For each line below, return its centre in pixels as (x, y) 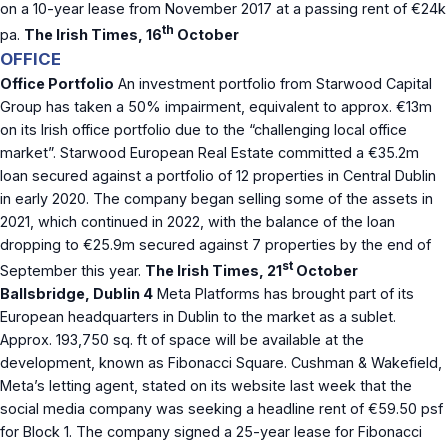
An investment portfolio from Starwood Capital (273, 83)
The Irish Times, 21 (213, 270)
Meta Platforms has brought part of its (283, 293)
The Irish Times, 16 (93, 34)
